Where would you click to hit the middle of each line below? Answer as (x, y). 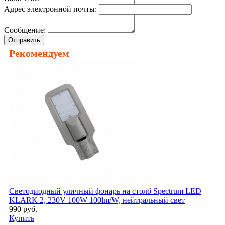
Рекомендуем (39, 53)
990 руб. (23, 209)
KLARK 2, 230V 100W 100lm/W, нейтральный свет (97, 200)
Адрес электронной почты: (50, 9)
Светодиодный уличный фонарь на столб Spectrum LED (105, 191)
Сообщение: (25, 30)
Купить (22, 218)
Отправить (24, 40)
